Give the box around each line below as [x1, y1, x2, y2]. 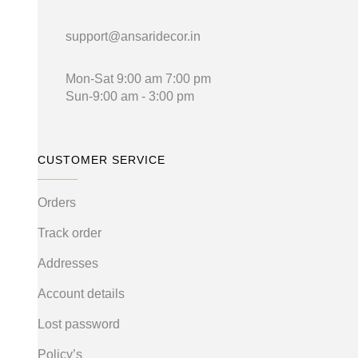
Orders [38, 196, 76, 210]
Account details [38, 287, 125, 301]
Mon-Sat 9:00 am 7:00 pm [66, 72, 211, 86]
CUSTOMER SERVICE [38, 153, 165, 167]
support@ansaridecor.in [66, 30, 201, 44]
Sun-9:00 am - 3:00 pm [66, 89, 194, 104]
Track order [38, 226, 101, 241]
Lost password [38, 317, 120, 332]
